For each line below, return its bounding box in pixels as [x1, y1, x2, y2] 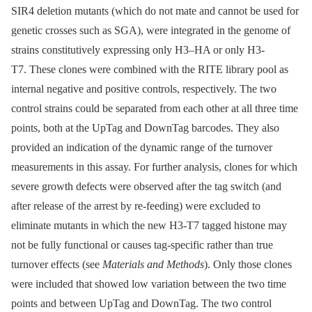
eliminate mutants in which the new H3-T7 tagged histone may [11, 219, 287, 232]
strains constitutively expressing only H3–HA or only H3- [11, 44, 265, 56]
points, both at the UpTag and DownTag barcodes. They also [11, 122, 279, 134]
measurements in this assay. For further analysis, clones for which [11, 161, 297, 173]
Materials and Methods [102, 258, 204, 271]
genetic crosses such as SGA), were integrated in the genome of [11, 24, 290, 37]
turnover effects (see [11, 258, 102, 271]
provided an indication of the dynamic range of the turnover [11, 141, 272, 154]
